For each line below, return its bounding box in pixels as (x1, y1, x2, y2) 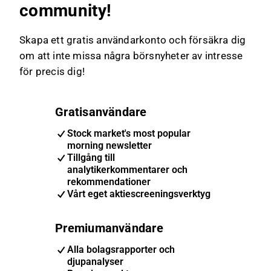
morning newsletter (67, 140, 152, 151)
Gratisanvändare (55, 105, 147, 119)
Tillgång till (67, 152, 116, 163)
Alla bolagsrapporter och (67, 244, 175, 255)
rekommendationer (67, 176, 151, 188)
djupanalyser (67, 256, 124, 267)
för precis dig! (19, 65, 85, 77)
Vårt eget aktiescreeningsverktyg (67, 188, 211, 200)
